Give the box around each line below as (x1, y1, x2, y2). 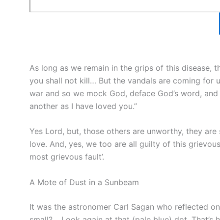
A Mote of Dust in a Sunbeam (29, 177, 139, 187)
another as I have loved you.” (29, 101, 137, 111)
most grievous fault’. (29, 152, 104, 162)
